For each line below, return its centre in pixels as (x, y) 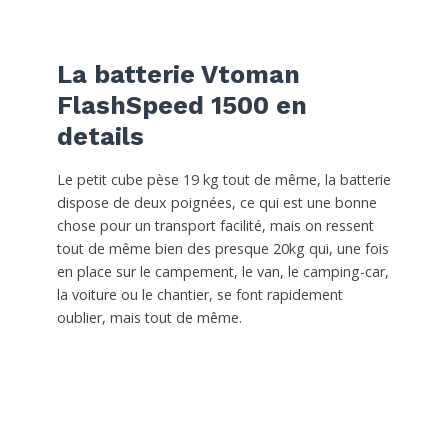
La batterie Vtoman (178, 75)
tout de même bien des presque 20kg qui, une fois (222, 249)
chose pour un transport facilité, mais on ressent (215, 226)
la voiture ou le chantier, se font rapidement (199, 295)
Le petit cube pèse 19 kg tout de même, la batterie (223, 180)
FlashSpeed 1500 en (181, 106)
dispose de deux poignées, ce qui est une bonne (216, 203)
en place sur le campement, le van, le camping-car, (222, 272)
